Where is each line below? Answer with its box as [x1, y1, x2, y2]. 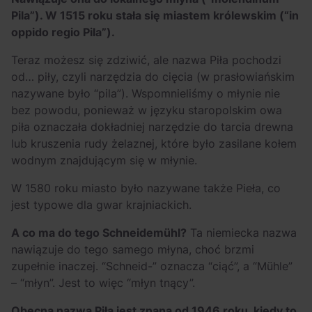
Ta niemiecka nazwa [187, 226, 297, 240]
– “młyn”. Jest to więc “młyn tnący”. [11, 276, 198, 290]
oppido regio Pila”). [11, 25, 118, 39]
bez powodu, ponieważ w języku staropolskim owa [11, 103, 282, 117]
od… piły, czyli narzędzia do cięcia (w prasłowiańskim [11, 70, 295, 84]
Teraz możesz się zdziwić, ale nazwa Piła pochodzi [11, 53, 281, 67]
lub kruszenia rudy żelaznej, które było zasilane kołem [11, 136, 297, 150]
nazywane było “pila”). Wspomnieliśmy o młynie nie [11, 86, 280, 100]
